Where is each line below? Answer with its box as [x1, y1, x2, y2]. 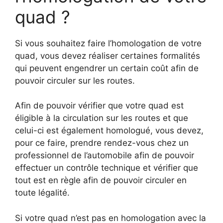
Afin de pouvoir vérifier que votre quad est [15, 101, 184, 111]
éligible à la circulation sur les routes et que [15, 113, 188, 123]
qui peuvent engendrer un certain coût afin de [15, 63, 199, 73]
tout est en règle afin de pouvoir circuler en [15, 175, 187, 185]
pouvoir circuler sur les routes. [15, 75, 135, 86]
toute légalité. [15, 188, 70, 198]
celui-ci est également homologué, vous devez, [15, 125, 204, 135]
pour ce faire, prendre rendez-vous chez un [15, 138, 189, 148]
